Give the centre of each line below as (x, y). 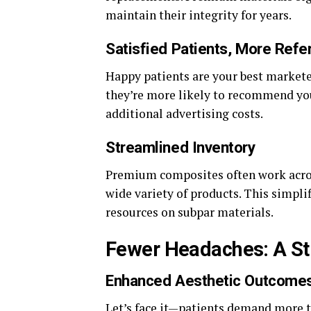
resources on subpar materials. (190, 212)
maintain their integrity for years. (199, 15)
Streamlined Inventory (180, 147)
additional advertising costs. (184, 114)
